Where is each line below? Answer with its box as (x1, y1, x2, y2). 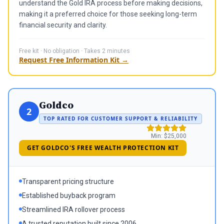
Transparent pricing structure (22, 177, 114, 185)
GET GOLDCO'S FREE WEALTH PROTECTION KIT (27, 143, 179, 152)
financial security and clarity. (19, 21, 107, 29)
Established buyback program (22, 191, 115, 199)
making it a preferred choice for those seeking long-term (19, 10, 197, 18)
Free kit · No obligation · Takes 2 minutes (19, 47, 130, 54)
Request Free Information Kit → (19, 55, 128, 64)
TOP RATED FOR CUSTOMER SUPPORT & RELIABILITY (43, 115, 197, 122)
